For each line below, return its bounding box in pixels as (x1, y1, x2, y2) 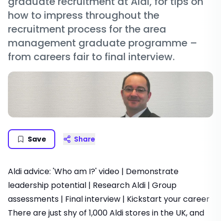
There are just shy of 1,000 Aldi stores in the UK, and (8, 207, 204, 219)
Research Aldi (93, 180, 146, 191)
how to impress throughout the (8, 8, 159, 22)
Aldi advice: (8, 166, 53, 178)
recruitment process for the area (8, 22, 166, 36)
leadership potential (8, 180, 86, 191)
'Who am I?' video (53, 166, 119, 178)
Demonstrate (126, 166, 179, 178)
